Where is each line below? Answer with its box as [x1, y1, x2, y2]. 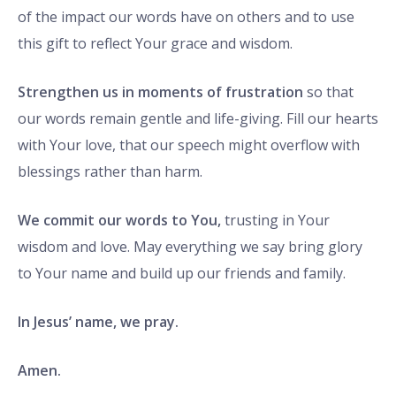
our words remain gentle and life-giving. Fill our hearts [18, 108, 378, 128]
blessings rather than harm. [18, 161, 202, 181]
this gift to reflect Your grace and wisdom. [18, 33, 293, 53]
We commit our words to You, [18, 209, 221, 230]
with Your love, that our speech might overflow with [18, 134, 360, 155]
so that [303, 81, 354, 102]
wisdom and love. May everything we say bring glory [18, 236, 362, 256]
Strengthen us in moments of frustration [18, 81, 303, 102]
